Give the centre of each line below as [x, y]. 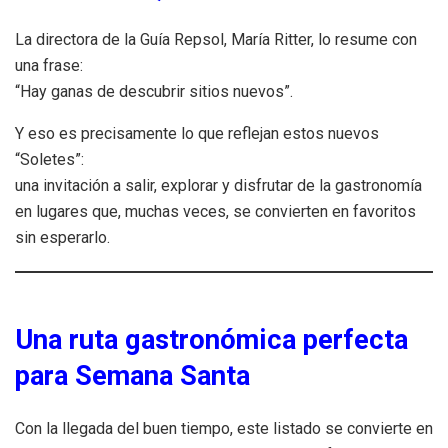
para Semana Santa [132, 375]
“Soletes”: [49, 159]
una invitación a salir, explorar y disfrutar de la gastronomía [218, 185]
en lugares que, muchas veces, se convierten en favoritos [215, 211]
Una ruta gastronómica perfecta [211, 339]
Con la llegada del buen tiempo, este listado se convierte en [224, 428]
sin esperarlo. [62, 237]
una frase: [49, 65]
